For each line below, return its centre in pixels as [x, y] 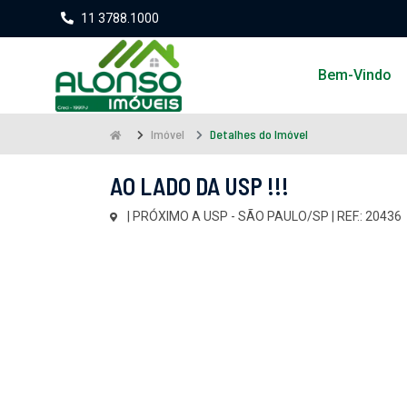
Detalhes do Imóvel [259, 134]
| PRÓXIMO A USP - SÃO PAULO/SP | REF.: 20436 [263, 216]
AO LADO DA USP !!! [199, 185]
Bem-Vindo [355, 75]
